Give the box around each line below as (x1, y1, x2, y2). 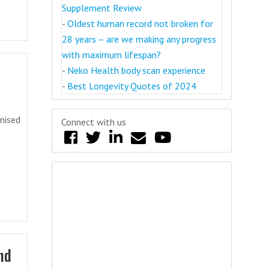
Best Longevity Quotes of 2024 (67, 80, 196, 92)
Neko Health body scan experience (67, 64, 205, 76)
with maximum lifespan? (62, 49, 161, 61)
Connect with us (61, 116, 126, 128)
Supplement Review (62, 2, 142, 14)
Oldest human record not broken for (67, 17, 213, 29)
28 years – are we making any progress (62, 33, 216, 45)
